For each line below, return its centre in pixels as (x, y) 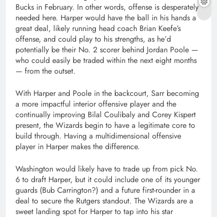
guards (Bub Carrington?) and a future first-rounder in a (105, 190)
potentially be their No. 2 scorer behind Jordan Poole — (107, 49)
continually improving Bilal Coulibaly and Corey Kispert (106, 114)
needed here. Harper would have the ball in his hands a (106, 17)
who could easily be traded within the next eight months (106, 60)
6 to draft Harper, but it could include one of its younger (108, 179)
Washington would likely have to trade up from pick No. (107, 169)
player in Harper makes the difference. (78, 146)
